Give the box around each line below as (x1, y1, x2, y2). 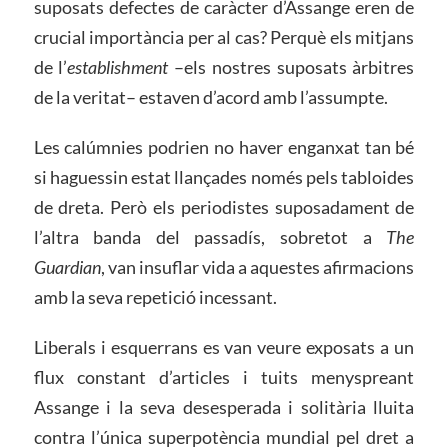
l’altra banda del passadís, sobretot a (33, 225, 387, 248)
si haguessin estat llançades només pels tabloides (33, 165, 415, 188)
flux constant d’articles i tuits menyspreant (33, 365, 415, 388)
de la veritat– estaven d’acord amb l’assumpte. (33, 85, 388, 108)
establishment (67, 55, 169, 78)
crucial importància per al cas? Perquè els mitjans (33, 25, 415, 48)
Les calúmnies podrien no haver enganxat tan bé (33, 135, 415, 158)
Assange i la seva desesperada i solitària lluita (33, 395, 415, 418)
